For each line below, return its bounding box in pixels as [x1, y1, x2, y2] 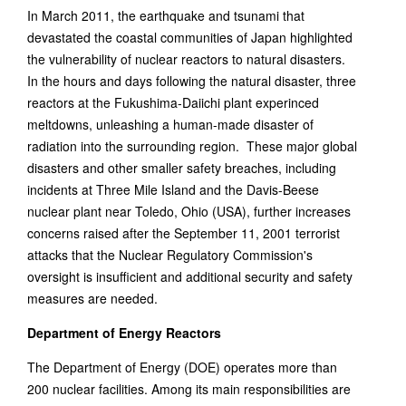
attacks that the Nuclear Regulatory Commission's [27, 246, 313, 264]
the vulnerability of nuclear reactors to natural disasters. [27, 50, 349, 68]
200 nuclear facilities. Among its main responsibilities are [27, 380, 351, 398]
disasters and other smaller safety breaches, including [27, 159, 336, 177]
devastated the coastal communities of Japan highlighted [27, 28, 353, 46]
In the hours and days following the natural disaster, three [27, 72, 356, 90]
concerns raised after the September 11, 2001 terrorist [27, 224, 340, 242]
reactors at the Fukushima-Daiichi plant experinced [27, 93, 319, 111]
